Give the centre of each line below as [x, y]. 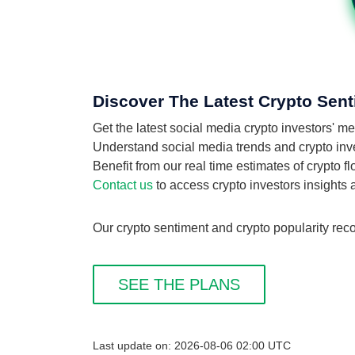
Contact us [123, 185]
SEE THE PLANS [179, 284]
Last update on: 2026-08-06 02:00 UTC [192, 346]
